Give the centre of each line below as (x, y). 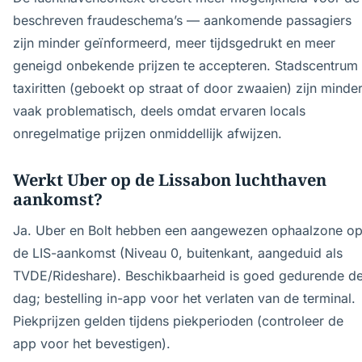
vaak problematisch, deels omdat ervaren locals (159, 111)
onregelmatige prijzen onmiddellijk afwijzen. (147, 133)
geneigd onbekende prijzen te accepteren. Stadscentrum (185, 65)
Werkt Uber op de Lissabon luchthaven (170, 180)
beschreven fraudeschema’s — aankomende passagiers (182, 20)
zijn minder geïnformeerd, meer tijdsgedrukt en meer (174, 43)
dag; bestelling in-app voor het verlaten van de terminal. (184, 298)
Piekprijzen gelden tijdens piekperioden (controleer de (178, 321)
